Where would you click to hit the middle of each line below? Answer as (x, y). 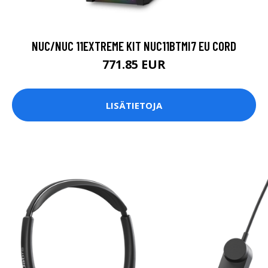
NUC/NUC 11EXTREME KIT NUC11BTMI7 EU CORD (134, 46)
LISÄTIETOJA (134, 105)
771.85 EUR (134, 65)
